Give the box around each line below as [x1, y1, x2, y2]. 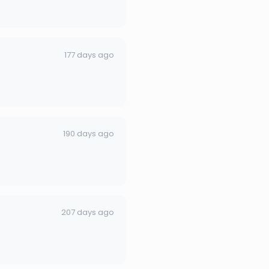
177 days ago [64, 49, 114, 61]
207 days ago [61, 206, 114, 218]
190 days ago [63, 127, 114, 139]
